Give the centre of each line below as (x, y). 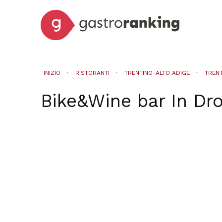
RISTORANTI (92, 73)
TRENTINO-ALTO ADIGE (157, 73)
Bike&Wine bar (103, 101)
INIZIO (52, 73)
